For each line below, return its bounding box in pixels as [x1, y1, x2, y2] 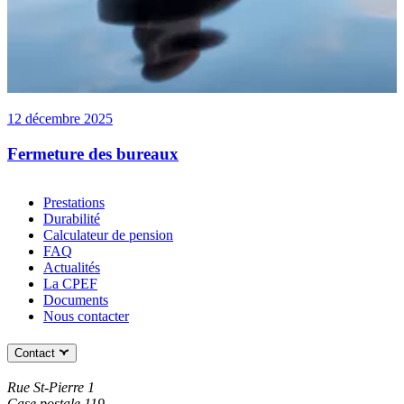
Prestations [43, 195, 105, 211]
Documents [43, 292, 108, 308]
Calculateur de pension [43, 227, 173, 243]
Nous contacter [43, 308, 129, 325]
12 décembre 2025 [7, 110, 113, 126]
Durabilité [43, 211, 100, 227]
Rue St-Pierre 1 [7, 379, 95, 395]
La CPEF [43, 276, 97, 292]
